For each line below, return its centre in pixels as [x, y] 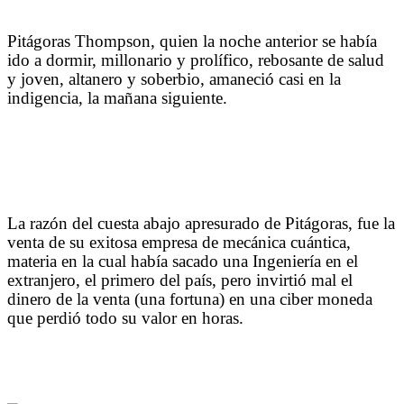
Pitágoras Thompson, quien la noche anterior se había [192, 41]
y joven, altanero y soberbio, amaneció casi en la [174, 78]
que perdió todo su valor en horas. [125, 317]
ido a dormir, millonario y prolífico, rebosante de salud [196, 60]
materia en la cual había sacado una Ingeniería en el [183, 261]
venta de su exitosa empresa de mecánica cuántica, [179, 242]
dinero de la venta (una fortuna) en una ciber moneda [190, 298]
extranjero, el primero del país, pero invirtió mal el [180, 280]
